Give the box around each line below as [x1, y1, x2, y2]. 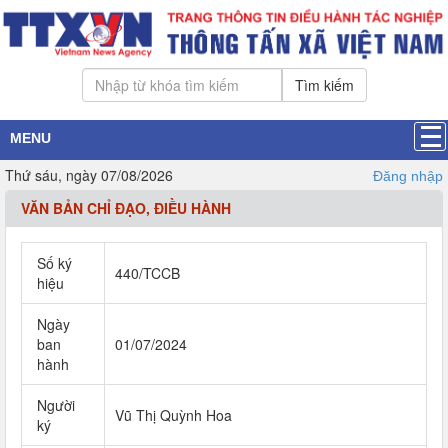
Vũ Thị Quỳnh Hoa [115, 405, 232, 425]
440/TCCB [115, 263, 180, 283]
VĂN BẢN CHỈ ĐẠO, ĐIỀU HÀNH [21, 198, 231, 218]
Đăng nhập [373, 168, 443, 184]
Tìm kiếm [294, 74, 354, 95]
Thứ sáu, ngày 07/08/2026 [5, 165, 173, 185]
